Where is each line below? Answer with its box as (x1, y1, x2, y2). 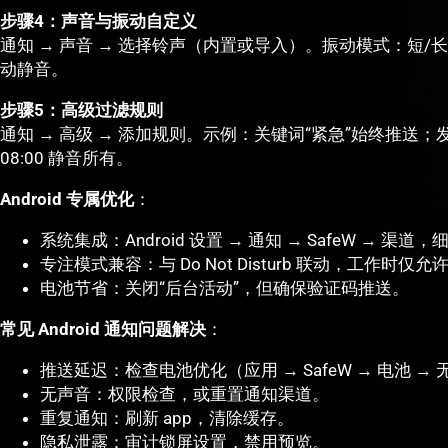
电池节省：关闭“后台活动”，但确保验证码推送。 (40, 278, 409, 299)
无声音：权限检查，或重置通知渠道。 (40, 384, 329, 405)
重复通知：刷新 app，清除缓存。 (40, 408, 294, 429)
